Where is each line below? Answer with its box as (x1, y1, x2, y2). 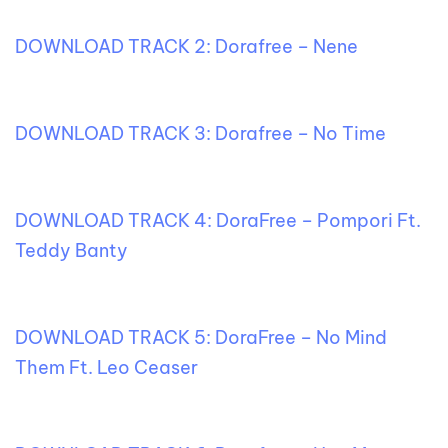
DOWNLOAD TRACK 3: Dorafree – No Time (15, 122, 386, 146)
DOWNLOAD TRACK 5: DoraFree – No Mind (15, 326, 387, 350)
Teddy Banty (15, 239, 132, 263)
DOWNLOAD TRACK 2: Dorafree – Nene (15, 35, 358, 59)
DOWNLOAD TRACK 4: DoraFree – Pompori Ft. (15, 209, 421, 233)
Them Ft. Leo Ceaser (15, 356, 202, 380)
